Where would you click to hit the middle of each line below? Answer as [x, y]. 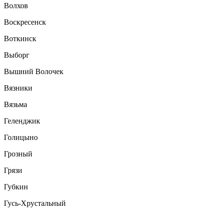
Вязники [18, 88]
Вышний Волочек [34, 71]
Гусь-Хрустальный [35, 203]
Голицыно [21, 137]
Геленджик [22, 121]
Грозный [18, 154]
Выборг [17, 55]
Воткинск [20, 39]
